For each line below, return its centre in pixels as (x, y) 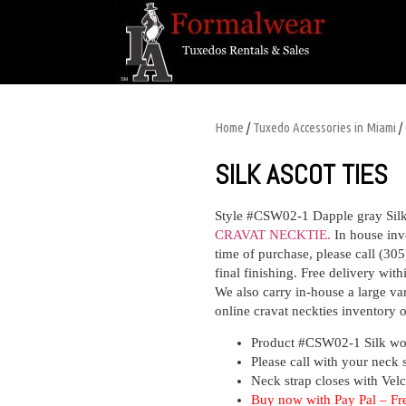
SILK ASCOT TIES (301, 175)
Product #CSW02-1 (308, 343)
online (234, 311)
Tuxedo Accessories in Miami (324, 127)
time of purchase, (266, 254)
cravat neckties (298, 311)
